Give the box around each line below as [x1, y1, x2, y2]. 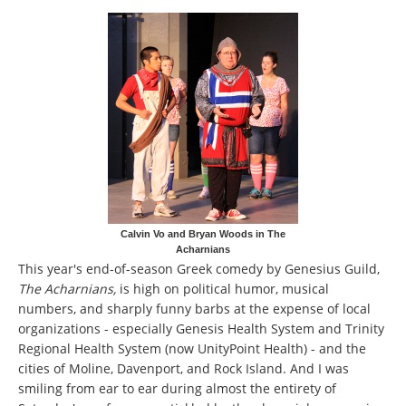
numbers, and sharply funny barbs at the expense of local [18, 300, 371, 318]
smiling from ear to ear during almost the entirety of [18, 380, 336, 398]
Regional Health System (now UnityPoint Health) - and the [18, 340, 366, 358]
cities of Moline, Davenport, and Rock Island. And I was [18, 360, 349, 378]
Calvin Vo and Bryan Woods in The [121, 227, 285, 239]
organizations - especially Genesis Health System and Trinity [18, 320, 384, 338]
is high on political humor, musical [116, 280, 329, 298]
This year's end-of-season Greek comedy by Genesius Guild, [18, 260, 380, 278]
